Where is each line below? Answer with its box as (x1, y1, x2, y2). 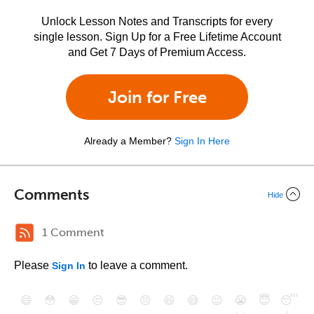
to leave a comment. (86, 259, 188, 271)
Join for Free (107, 87, 207, 107)
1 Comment (42, 226, 104, 239)
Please (14, 259, 52, 271)
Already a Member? (84, 135, 172, 146)
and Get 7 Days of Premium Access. (68, 46, 246, 58)
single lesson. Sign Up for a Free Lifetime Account (33, 31, 281, 43)
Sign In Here (175, 135, 230, 146)
